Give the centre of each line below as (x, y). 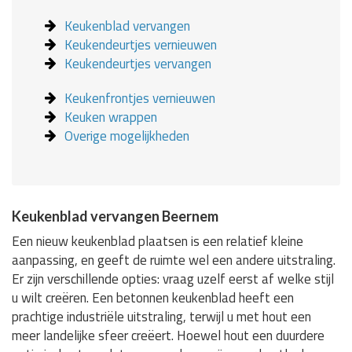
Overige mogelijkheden (127, 136)
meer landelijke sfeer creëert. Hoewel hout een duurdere (168, 335)
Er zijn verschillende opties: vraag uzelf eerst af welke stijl (173, 279)
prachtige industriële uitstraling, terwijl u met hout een (161, 316)
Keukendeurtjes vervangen (138, 63)
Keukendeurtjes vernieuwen (141, 44)
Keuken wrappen (111, 117)
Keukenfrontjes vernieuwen (140, 98)
